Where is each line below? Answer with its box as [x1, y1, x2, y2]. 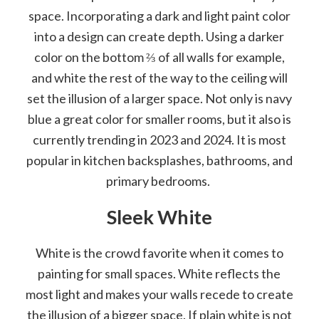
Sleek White [106, 204, 212, 229]
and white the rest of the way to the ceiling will [31, 69, 288, 85]
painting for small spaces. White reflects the [38, 265, 281, 281]
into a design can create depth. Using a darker [34, 28, 285, 44]
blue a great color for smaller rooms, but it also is [27, 110, 291, 127]
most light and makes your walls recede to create [25, 286, 293, 302]
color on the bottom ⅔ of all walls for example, [33, 48, 285, 65]
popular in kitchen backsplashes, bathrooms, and [26, 152, 293, 168]
